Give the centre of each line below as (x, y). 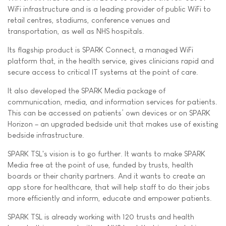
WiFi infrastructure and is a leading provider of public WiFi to (109, 9)
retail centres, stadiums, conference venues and (89, 20)
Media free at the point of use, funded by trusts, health (100, 165)
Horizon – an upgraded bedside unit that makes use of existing (113, 124)
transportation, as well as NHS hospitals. (76, 31)
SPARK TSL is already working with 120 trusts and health (101, 217)
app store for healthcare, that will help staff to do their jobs (109, 187)
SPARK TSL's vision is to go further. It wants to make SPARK (106, 154)
